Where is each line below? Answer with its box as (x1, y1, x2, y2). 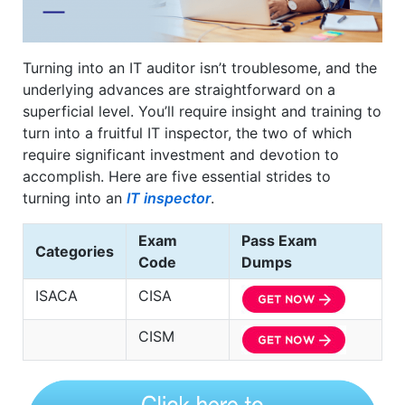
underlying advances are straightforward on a (23, 80, 335, 99)
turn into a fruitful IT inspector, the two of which (23, 124, 352, 143)
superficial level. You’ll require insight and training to (23, 102, 381, 121)
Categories (35, 242, 114, 261)
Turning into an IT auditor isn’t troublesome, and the (23, 59, 377, 78)
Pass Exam (241, 231, 317, 250)
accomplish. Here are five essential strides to (23, 167, 331, 186)
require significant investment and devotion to (23, 146, 339, 165)
